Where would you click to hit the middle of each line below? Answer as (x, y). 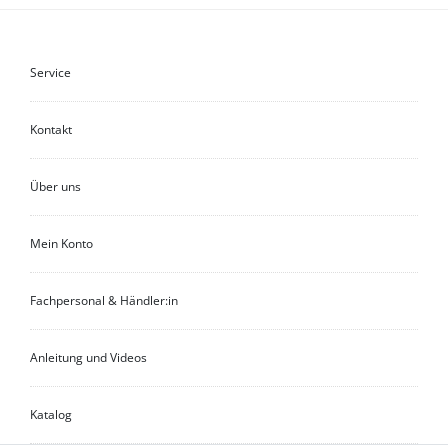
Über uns (55, 186)
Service (50, 72)
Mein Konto (61, 243)
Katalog (51, 414)
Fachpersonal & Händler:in (104, 300)
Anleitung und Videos (88, 357)
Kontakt (51, 129)
